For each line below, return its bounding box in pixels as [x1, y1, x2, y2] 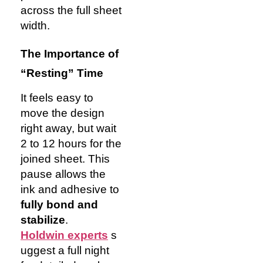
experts [65, 228, 108, 241]
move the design [21, 106, 104, 119]
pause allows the [21, 167, 106, 180]
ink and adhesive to [21, 183, 119, 195]
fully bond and [21, 198, 98, 211]
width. [21, 19, 50, 32]
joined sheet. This [21, 152, 110, 165]
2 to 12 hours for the [21, 137, 122, 150]
